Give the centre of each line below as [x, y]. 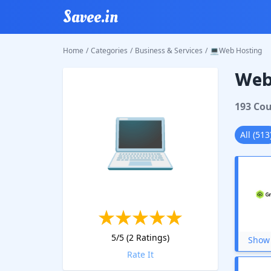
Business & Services [169, 51]
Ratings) [151, 237]
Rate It [140, 254]
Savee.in [90, 17]
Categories [109, 51]
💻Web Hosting [236, 51]
